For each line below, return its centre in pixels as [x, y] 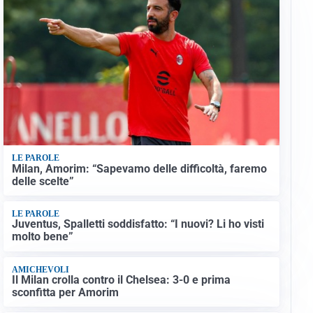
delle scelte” [43, 181]
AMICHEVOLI [40, 269]
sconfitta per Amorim [65, 293]
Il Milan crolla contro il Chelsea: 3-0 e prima [121, 280]
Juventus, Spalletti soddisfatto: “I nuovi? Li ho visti [138, 224]
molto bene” [42, 237]
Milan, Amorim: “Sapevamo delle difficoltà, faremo [139, 168]
